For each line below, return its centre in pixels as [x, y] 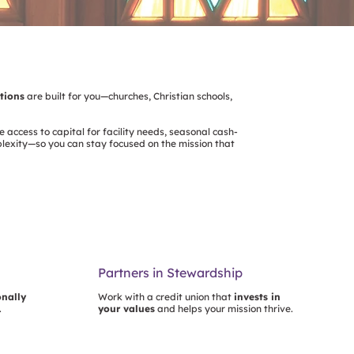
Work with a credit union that [166, 296]
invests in [258, 296]
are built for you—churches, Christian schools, [128, 96]
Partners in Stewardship [171, 272]
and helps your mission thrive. [224, 308]
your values [127, 308]
